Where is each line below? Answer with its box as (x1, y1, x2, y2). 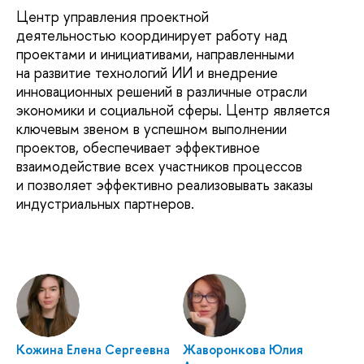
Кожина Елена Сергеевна (16, 340, 170, 358)
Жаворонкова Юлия (182, 340, 303, 358)
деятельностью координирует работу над (16, 24, 288, 45)
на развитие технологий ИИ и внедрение (16, 62, 278, 83)
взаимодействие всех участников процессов (16, 155, 302, 176)
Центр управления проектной (16, 6, 209, 27)
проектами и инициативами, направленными (16, 43, 294, 64)
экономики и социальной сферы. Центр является (16, 99, 330, 120)
